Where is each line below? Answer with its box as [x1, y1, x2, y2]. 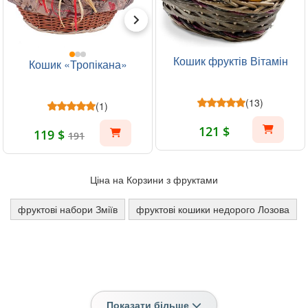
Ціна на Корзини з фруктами [90, 173, 218, 186]
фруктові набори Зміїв [18, 202, 118, 216]
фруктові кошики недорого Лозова [136, 202, 289, 216]
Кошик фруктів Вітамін [173, 53, 288, 69]
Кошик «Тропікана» [28, 56, 127, 72]
